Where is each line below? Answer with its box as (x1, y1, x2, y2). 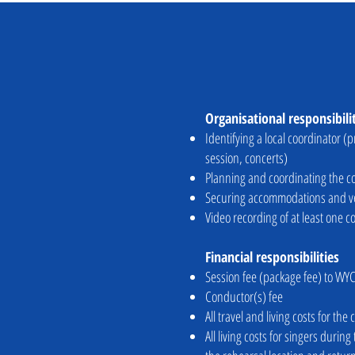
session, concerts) (205, 148, 288, 167)
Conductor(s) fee (205, 287, 283, 306)
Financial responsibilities (205, 247, 339, 266)
